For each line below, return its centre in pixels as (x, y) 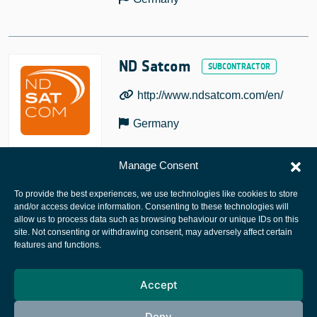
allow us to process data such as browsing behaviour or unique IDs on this (156, 219)
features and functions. (58, 245)
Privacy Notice (158, 263)
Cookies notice (158, 286)
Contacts (158, 309)
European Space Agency (158, 241)
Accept (158, 284)
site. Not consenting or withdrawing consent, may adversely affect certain (153, 232)
